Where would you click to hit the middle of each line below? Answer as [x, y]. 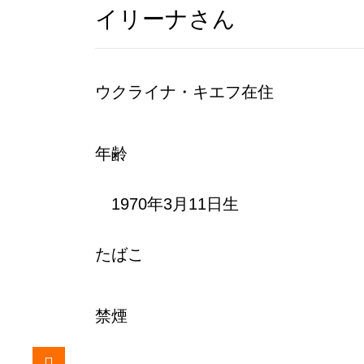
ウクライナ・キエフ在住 [184, 91]
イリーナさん [165, 19]
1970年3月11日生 [167, 204]
